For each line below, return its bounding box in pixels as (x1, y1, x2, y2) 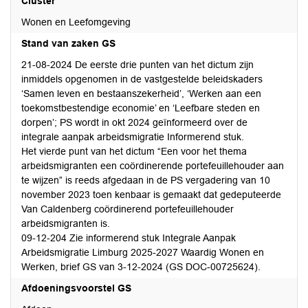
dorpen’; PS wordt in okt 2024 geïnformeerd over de (21, 117, 247, 128)
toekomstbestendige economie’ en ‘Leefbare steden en (21, 102, 260, 113)
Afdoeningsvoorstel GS (21, 283, 131, 294)
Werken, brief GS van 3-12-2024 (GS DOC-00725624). (21, 261, 261, 272)
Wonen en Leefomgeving (21, 16, 131, 27)
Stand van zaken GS (21, 38, 115, 49)
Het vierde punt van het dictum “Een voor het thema (21, 146, 247, 157)
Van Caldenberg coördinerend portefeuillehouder (21, 203, 234, 214)
